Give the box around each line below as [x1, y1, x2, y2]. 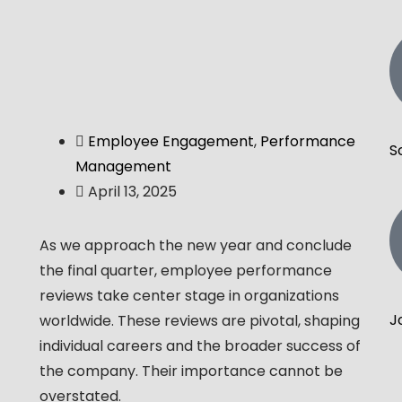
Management [74, 156, 171, 178]
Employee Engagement [87, 131, 254, 153]
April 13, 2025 [87, 181, 177, 203]
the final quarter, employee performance [39, 260, 332, 282]
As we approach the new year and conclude [39, 235, 352, 257]
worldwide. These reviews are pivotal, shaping [39, 310, 360, 332]
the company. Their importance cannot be [39, 361, 343, 382]
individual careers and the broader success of [39, 336, 361, 357]
